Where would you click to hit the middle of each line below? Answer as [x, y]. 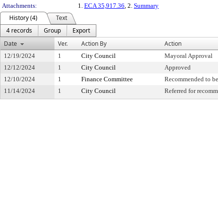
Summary [146, 6]
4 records [19, 30]
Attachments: [19, 6]
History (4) [23, 18]
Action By [94, 44]
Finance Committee [107, 79]
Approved [178, 67]
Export [81, 30]
